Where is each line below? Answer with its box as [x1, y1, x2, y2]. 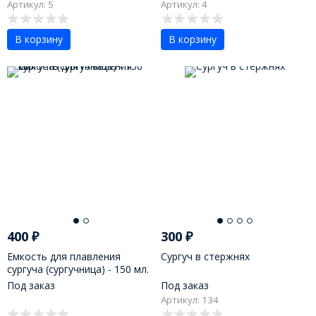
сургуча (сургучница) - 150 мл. [6, 262, 149, 276]
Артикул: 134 [161, 293, 219, 307]
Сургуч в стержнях [161, 249, 250, 263]
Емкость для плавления [6, 249, 121, 263]
